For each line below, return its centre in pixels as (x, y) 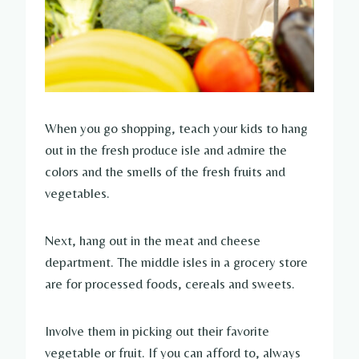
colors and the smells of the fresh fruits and (165, 171)
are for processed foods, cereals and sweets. (170, 283)
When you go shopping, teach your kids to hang (176, 128)
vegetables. (77, 193)
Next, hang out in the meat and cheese (153, 240)
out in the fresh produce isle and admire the (166, 149)
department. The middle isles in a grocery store (176, 262)
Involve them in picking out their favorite (157, 331)
